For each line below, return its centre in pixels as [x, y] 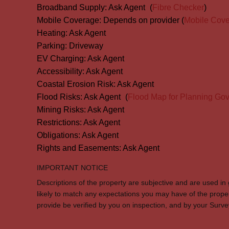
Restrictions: [59, 122]
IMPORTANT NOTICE [72, 168]
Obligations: [59, 135]
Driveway [86, 46]
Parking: [52, 46]
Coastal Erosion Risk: [76, 84]
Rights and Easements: [79, 148]
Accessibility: [61, 71]
